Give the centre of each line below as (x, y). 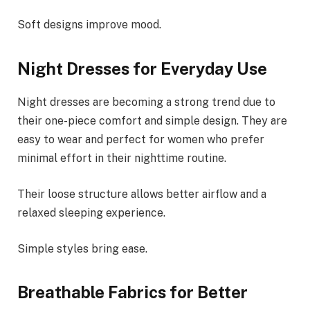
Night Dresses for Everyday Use (142, 68)
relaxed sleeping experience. (91, 212)
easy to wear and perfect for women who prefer (141, 140)
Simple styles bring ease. (82, 248)
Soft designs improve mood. (89, 25)
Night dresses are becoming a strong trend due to (146, 102)
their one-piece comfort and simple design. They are (152, 121)
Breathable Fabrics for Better (133, 292)
